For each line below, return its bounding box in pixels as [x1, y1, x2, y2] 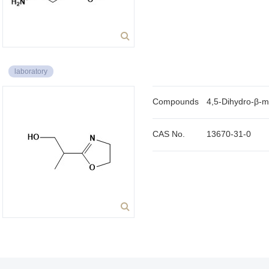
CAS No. [153, 129, 185, 139]
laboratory [14, 67, 47, 76]
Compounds [153, 97, 199, 106]
